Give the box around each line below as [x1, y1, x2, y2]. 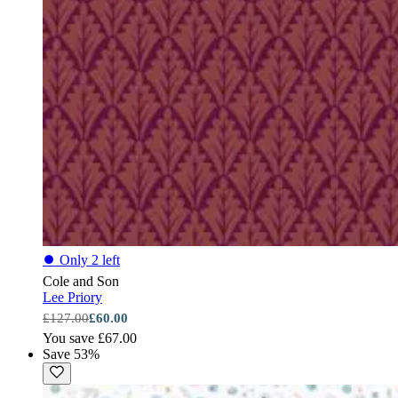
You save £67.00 [43, 330, 137, 346]
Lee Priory [43, 289, 102, 305]
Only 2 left [60, 251, 120, 267]
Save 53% [43, 346, 99, 362]
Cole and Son [43, 273, 119, 289]
